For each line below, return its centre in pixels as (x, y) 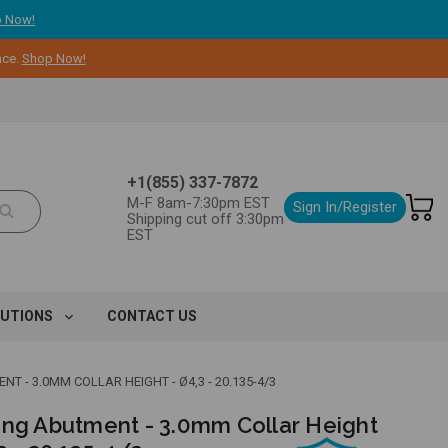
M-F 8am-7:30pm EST (198, 203)
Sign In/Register (345, 206)
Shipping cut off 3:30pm (205, 219)
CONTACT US (151, 316)
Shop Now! (53, 58)
